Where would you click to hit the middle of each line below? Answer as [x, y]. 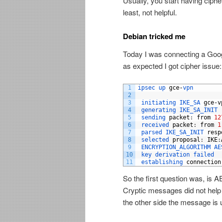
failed [204, 155]
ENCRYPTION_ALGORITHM [178, 147]
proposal [186, 140]
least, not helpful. [150, 12]
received [157, 125]
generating [160, 110]
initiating [160, 103]
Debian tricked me [154, 36]
